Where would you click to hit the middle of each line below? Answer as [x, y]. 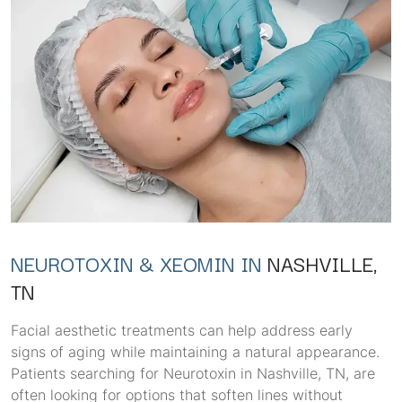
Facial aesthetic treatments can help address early [182, 330]
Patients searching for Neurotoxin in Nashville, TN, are [193, 373]
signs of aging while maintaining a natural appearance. [195, 352]
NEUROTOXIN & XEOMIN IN [139, 263]
